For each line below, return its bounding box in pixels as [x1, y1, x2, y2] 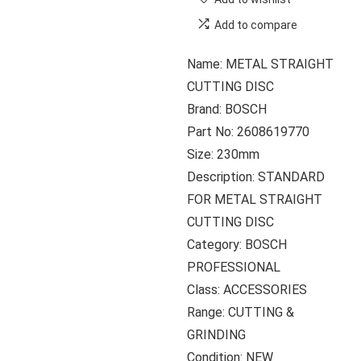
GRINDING [187, 327, 247, 342]
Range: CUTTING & [187, 305, 295, 320]
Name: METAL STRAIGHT [187, 56, 334, 72]
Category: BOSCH [187, 237, 288, 252]
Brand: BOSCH [187, 102, 268, 117]
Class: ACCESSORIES [187, 282, 308, 297]
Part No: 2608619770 [187, 124, 310, 139]
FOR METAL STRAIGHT [187, 192, 323, 207]
